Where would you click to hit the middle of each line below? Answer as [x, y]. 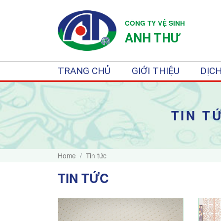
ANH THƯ [152, 38]
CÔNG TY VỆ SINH [155, 23]
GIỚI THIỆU [155, 71]
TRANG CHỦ [84, 71]
